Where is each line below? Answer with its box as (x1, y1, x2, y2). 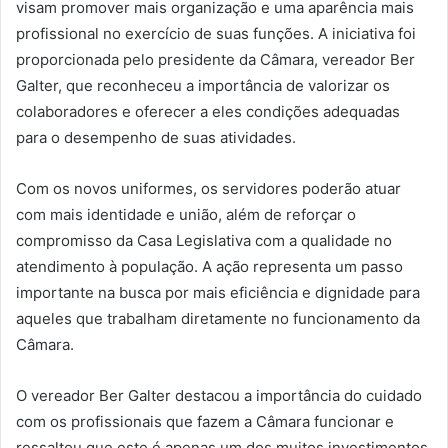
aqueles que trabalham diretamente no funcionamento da (16, 309, 420, 329)
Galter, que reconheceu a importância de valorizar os (16, 76, 390, 96)
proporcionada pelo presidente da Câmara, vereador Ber (16, 50, 415, 70)
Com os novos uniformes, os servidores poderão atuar (16, 179, 401, 199)
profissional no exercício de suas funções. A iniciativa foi (16, 24, 416, 44)
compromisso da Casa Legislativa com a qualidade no (16, 231, 392, 251)
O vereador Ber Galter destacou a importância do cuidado (16, 386, 422, 406)
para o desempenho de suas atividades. (16, 128, 296, 148)
